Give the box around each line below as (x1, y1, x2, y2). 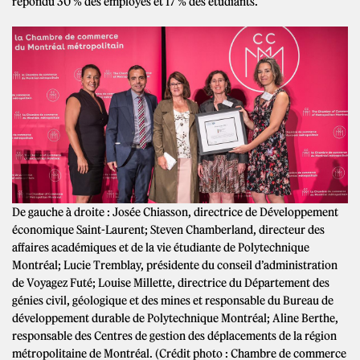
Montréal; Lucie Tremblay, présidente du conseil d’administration (12, 257, 337, 272)
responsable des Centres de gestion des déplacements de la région (12, 328, 337, 343)
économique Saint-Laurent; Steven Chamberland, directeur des (12, 222, 325, 237)
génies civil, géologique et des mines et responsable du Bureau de (12, 292, 333, 308)
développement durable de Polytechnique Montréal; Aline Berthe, (12, 310, 338, 325)
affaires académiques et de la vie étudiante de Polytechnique (12, 239, 309, 255)
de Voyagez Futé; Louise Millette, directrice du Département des (12, 275, 329, 290)
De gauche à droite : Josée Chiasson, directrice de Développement (12, 204, 338, 219)
